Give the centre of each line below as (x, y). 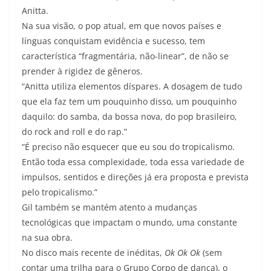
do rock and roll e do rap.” (74, 132)
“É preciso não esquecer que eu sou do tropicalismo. (128, 147)
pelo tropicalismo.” (60, 192)
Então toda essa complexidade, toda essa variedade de (133, 162)
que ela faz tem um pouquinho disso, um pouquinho (129, 101)
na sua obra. (47, 237)
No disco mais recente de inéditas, (93, 253)
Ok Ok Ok (182, 253)
